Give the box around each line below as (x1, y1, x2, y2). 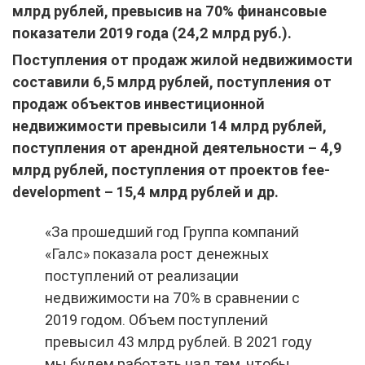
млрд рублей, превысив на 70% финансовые (12, 2, 327, 20)
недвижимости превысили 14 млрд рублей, (12, 117, 327, 134)
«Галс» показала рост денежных (45, 245, 269, 262)
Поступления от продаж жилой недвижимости (12, 51, 353, 68)
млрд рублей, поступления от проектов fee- (12, 161, 330, 178)
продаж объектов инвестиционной (12, 95, 265, 112)
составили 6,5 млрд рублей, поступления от (12, 73, 332, 90)
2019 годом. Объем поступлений (45, 311, 268, 328)
